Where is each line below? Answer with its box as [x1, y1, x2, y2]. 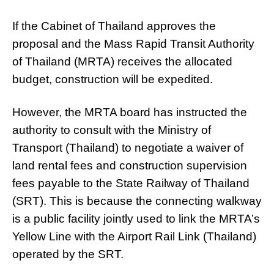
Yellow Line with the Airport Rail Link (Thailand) [12, 230, 256, 243]
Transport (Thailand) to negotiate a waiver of [12, 141, 243, 154]
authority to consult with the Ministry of [12, 124, 211, 136]
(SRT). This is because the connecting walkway [12, 194, 262, 207]
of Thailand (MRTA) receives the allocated [12, 55, 232, 68]
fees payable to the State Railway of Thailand [12, 177, 250, 190]
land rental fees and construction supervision [12, 159, 247, 172]
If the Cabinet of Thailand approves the [12, 20, 216, 32]
